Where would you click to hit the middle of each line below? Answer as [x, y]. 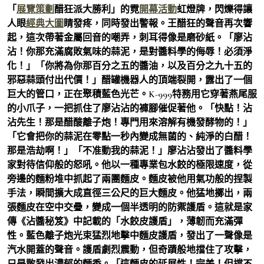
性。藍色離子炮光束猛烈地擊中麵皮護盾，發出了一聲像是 [130, 235]
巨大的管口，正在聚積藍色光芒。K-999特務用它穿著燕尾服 [132, 94]
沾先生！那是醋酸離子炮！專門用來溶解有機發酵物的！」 [130, 122]
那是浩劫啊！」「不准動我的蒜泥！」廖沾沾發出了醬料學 [130, 151]
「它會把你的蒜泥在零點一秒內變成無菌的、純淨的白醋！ [130, 136]
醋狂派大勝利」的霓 [97, 9]
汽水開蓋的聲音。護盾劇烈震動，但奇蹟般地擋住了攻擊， [130, 250]
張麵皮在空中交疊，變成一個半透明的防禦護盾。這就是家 [130, 207]
